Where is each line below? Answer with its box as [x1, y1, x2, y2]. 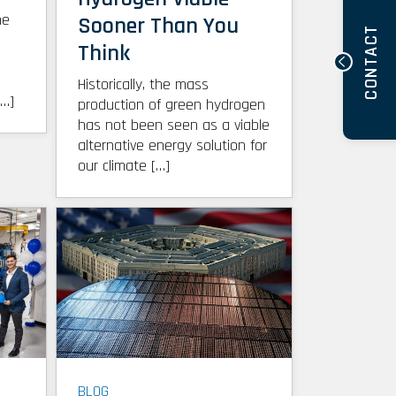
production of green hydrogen [77, 94, 265, 115]
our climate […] [77, 155, 170, 176]
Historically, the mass [77, 73, 209, 95]
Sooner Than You [77, 11, 239, 41]
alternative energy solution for [77, 134, 267, 156]
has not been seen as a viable [77, 114, 270, 135]
